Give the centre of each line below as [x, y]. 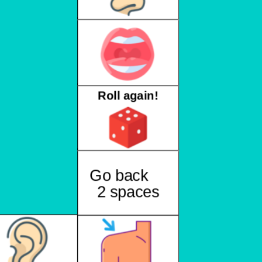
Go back [128, 175]
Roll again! [128, 96]
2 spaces [128, 192]
